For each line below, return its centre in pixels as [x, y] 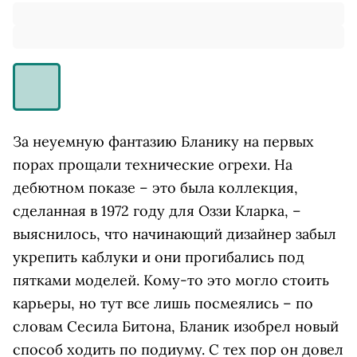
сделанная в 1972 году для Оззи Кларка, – [157, 211]
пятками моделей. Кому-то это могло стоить [171, 280]
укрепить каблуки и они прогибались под [159, 257]
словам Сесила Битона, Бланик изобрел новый [176, 327]
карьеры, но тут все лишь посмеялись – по [163, 304]
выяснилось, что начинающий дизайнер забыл [175, 234]
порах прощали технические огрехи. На [153, 165]
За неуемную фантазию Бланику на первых [163, 142]
